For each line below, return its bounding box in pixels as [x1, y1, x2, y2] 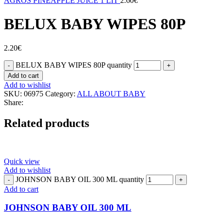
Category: [45, 89, 75, 98]
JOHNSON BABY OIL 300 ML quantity [16, 175, 144, 183]
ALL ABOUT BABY [77, 89, 145, 98]
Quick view [4, 157, 40, 165]
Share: [4, 98, 23, 107]
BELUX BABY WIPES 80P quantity [16, 60, 132, 69]
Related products [4, 116, 89, 129]
